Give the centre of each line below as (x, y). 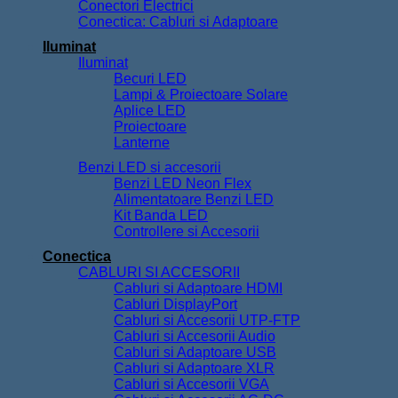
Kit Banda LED (161, 216)
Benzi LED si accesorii (150, 168)
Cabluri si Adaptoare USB (195, 353)
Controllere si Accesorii (187, 232)
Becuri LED (150, 79)
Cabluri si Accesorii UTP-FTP (207, 321)
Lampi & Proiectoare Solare (201, 95)
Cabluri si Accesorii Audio (195, 337)
